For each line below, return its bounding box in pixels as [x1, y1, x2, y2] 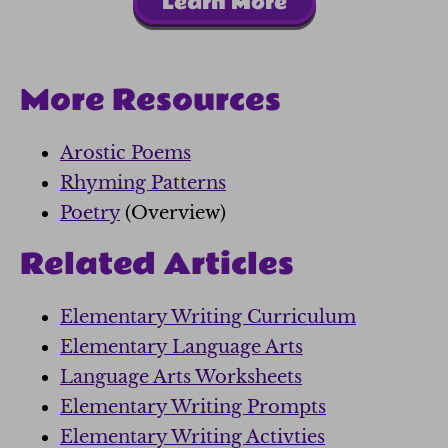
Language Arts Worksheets [60, 365, 302, 388]
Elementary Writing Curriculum [60, 305, 356, 328]
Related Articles [20, 242, 294, 288]
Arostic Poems [60, 141, 191, 164]
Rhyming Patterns [60, 171, 226, 194]
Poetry [60, 201, 120, 224]
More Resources [20, 78, 281, 124]
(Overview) [120, 201, 226, 224]
